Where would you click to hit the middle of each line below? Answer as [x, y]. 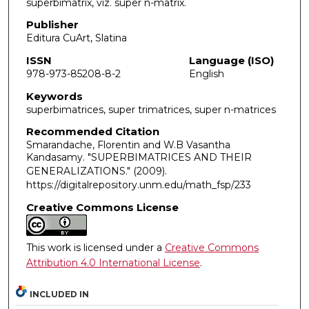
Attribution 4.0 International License [113, 262]
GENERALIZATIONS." [79, 171]
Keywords [54, 96]
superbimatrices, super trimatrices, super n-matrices [151, 109]
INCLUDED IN [60, 295]
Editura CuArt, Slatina [76, 38]
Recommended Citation [92, 132]
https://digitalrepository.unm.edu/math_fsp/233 [138, 185]
